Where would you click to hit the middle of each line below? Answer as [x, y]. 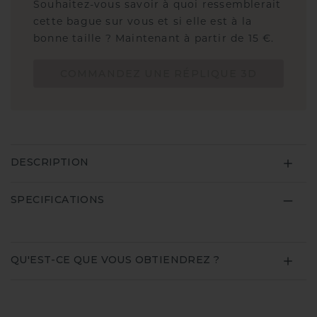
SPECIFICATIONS [58, 200]
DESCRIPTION [50, 162]
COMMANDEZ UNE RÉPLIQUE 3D [158, 74]
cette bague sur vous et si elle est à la [143, 23]
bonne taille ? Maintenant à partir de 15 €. [154, 40]
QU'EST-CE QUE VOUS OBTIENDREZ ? [115, 260]
